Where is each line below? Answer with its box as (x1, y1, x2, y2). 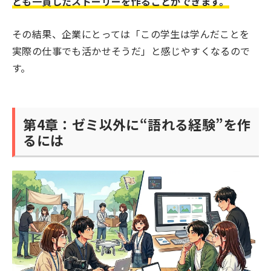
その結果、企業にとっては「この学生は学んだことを (12, 26, 250, 41)
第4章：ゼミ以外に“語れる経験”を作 (23, 114, 251, 134)
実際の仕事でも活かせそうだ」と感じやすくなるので (12, 43, 250, 58)
